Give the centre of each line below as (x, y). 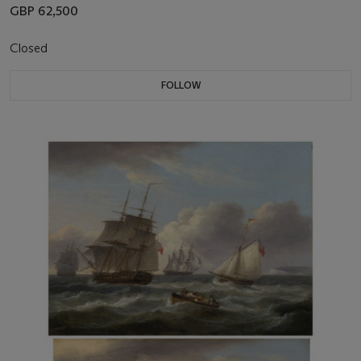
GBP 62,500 (44, 10)
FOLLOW (180, 85)
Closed (30, 48)
